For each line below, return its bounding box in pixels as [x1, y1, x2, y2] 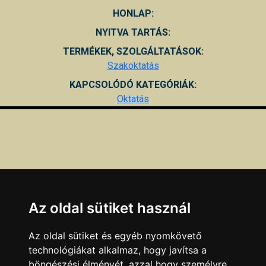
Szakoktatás [107, 59, 159, 71]
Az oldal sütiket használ [28, 199, 191, 217]
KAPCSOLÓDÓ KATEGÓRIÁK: [69, 78, 197, 90]
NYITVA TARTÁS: [96, 26, 170, 38]
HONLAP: [112, 7, 154, 19]
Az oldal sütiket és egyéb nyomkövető [28, 230, 202, 242]
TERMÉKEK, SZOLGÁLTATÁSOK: [62, 45, 204, 57]
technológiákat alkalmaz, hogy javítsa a [28, 244, 207, 256]
